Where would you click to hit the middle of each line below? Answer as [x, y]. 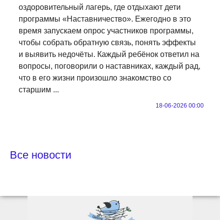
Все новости [41, 155]
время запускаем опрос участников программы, [106, 30]
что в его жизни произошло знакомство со [95, 78]
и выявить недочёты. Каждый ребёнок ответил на [109, 54]
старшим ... [39, 89]
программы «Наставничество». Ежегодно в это [105, 19]
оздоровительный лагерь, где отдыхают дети [100, 7]
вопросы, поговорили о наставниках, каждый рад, [110, 66]
